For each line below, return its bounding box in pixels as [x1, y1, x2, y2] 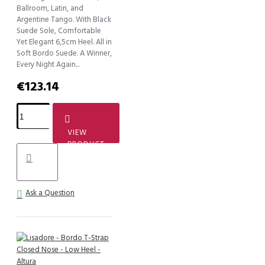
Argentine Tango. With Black [17, 14, 111, 25]
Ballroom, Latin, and [17, 3, 83, 14]
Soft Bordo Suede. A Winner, [17, 48, 112, 59]
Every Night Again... [17, 59, 79, 70]
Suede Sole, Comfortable [17, 25, 101, 37]
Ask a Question [25, 188, 75, 199]
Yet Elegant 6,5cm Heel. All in [17, 37, 112, 48]
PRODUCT [67, 139, 105, 150]
